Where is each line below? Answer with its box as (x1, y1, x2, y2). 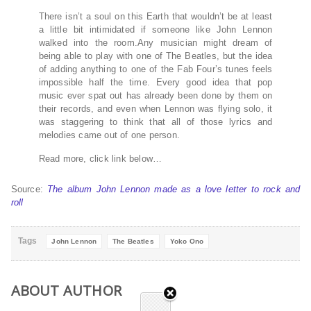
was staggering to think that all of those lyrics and (38, 117, 273, 128)
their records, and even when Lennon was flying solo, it (38, 103, 273, 115)
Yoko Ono (169, 237, 203, 246)
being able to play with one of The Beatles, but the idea (38, 51, 273, 62)
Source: (10, 184, 48, 195)
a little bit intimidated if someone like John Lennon (38, 24, 273, 35)
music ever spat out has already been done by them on (38, 90, 273, 101)
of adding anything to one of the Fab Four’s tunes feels (38, 64, 273, 75)
